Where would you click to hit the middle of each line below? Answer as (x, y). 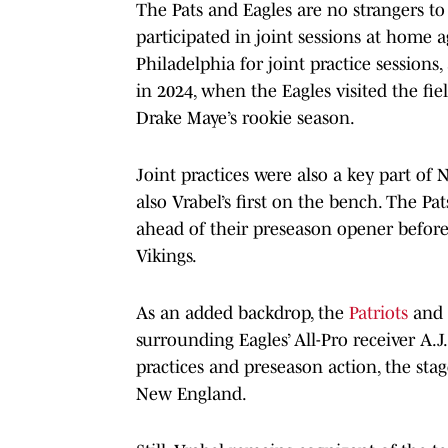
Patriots (378, 312)
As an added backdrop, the (242, 312)
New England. (191, 393)
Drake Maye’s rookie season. (245, 117)
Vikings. (166, 255)
